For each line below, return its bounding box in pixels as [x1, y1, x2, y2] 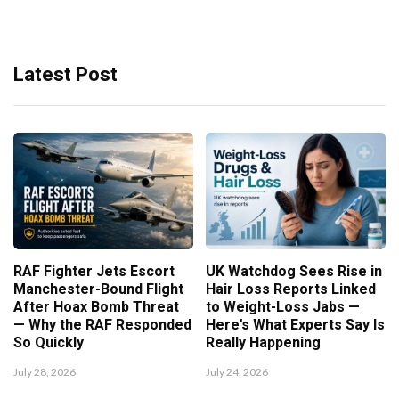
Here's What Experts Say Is [206, 313, 385, 336]
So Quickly [13, 331, 84, 354]
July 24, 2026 [206, 364, 268, 379]
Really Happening [206, 331, 321, 354]
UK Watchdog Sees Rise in [206, 260, 382, 282]
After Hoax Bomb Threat [13, 296, 179, 318]
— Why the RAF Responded [13, 313, 191, 336]
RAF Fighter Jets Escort [13, 260, 175, 282]
